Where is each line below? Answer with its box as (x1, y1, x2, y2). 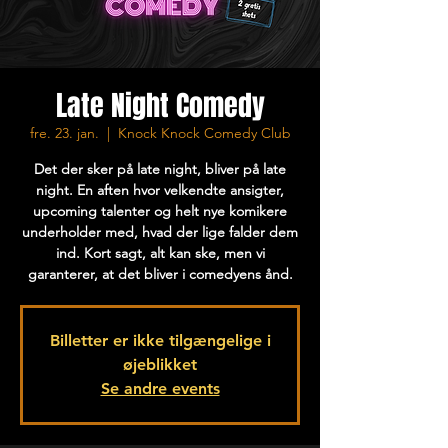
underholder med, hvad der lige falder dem (22, 223, 298, 241)
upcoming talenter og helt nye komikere (33, 202, 287, 220)
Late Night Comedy (55, 85, 265, 126)
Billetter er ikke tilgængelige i (49, 331, 271, 350)
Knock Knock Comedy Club (117, 124, 291, 142)
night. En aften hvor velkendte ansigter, (36, 181, 284, 199)
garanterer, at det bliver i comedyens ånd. (27, 265, 293, 283)
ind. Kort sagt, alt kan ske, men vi (55, 244, 265, 262)
